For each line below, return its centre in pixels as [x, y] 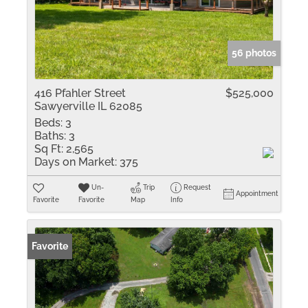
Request [198, 187]
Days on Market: [76, 162]
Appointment [257, 194]
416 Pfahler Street [80, 93]
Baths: [50, 136]
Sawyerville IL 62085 [88, 106]
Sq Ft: [49, 149]
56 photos [254, 53]
